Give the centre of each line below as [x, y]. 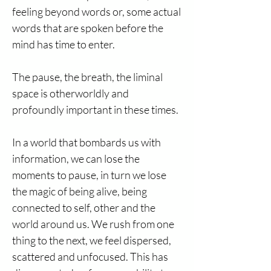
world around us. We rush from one [93, 224]
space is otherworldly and [70, 93]
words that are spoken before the [88, 28]
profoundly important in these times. [95, 109]
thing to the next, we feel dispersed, [92, 240]
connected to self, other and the [84, 207]
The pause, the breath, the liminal [87, 77]
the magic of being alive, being [80, 191]
